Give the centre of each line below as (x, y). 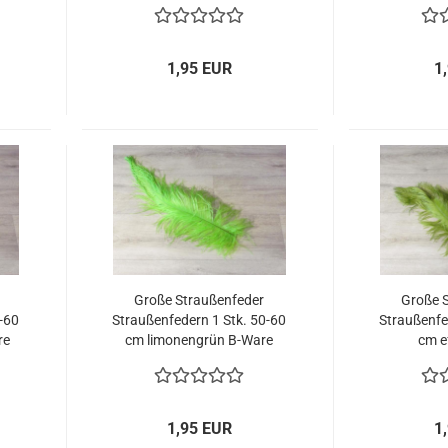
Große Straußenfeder (199, 300)
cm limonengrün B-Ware (199, 340)
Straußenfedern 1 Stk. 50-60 (199, 320)
